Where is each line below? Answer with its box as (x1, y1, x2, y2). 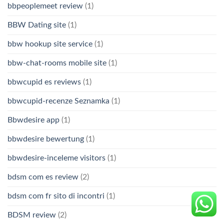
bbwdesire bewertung (7, 135, 84, 143)
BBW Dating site (7, 21, 66, 29)
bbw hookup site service (7, 40, 92, 48)
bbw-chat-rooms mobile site (7, 59, 106, 67)
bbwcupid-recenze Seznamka (7, 97, 109, 105)
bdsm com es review (7, 173, 78, 181)
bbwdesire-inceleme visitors (7, 154, 105, 162)
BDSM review (7, 211, 56, 219)
